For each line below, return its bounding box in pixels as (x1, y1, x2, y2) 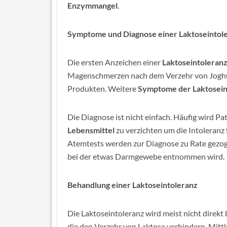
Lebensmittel (67, 125, 115, 135)
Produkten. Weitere (67, 84, 138, 93)
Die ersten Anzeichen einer (67, 57, 162, 67)
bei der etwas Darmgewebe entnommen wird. (67, 152, 224, 161)
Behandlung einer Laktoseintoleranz (67, 180, 198, 190)
